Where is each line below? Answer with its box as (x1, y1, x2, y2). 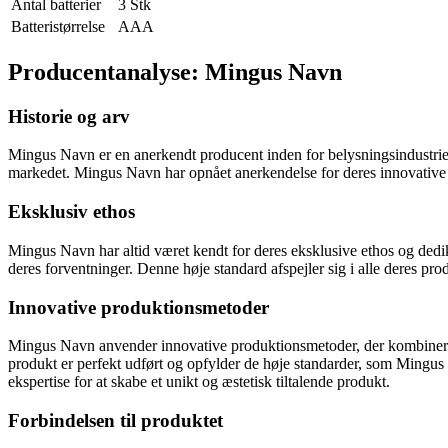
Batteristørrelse (11, 17, 105, 35)
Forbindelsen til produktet (8, 410, 223, 431)
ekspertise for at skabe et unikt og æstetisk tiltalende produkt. (8, 373, 390, 391)
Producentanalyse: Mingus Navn (8, 58, 342, 85)
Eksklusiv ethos (8, 201, 135, 223)
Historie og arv (8, 105, 130, 127)
